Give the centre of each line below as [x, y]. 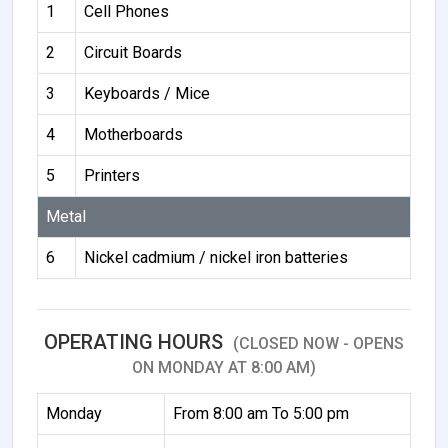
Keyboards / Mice [147, 93]
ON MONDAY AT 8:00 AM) [224, 367]
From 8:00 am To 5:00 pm [261, 413]
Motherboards [133, 134]
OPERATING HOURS [136, 341]
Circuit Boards [133, 52]
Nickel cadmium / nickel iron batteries [216, 257]
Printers [112, 175]
